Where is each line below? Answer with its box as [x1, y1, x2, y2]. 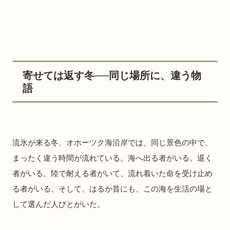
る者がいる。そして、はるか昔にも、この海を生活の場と [12, 184, 213, 194]
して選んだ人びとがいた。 [12, 200, 105, 209]
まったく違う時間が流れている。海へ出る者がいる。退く [12, 154, 213, 163]
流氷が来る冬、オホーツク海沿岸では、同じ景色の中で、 [12, 138, 213, 147]
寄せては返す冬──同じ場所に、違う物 [23, 70, 201, 82]
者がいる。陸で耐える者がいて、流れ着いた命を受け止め [12, 169, 213, 178]
